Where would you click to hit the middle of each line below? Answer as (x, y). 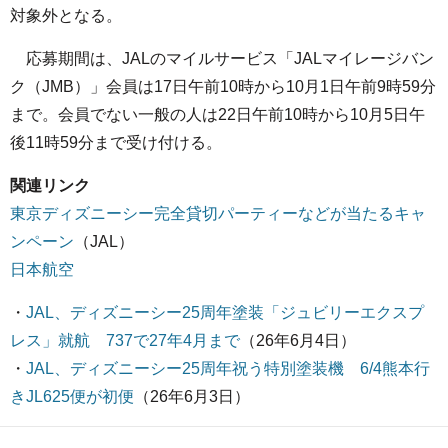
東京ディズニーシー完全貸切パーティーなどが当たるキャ (218, 213)
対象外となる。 (66, 15)
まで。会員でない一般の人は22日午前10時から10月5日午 (217, 114)
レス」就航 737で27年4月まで (125, 340)
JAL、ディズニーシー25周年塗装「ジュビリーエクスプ (225, 312)
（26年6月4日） (298, 340)
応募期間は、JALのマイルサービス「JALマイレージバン (222, 58)
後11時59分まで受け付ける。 (116, 142)
